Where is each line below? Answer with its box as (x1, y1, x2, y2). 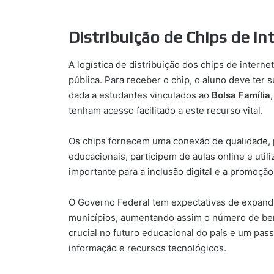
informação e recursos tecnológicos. (68, 242, 226, 254)
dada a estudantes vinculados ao (68, 89, 212, 101)
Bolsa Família (212, 89, 270, 101)
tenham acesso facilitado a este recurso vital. (68, 104, 263, 116)
